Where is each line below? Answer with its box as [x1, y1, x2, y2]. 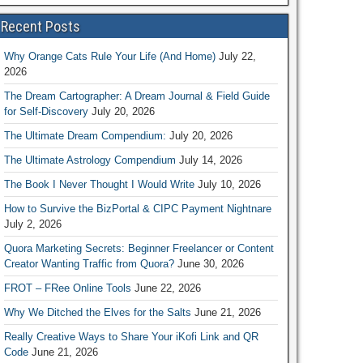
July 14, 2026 [178, 154, 242, 166]
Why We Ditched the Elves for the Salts [3, 306, 191, 318]
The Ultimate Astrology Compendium [3, 154, 176, 166]
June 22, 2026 [134, 282, 201, 294]
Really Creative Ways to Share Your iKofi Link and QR [3, 331, 258, 343]
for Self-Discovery [3, 105, 88, 117]
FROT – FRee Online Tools [3, 282, 131, 294]
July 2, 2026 [3, 218, 62, 230]
